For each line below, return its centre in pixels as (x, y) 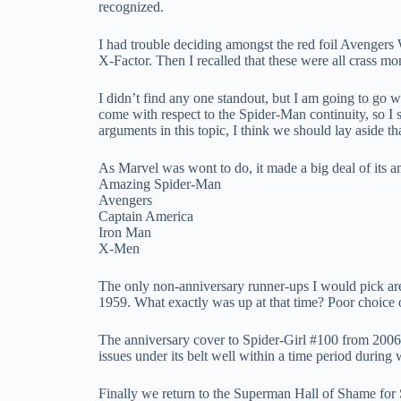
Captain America (146, 216)
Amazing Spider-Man (160, 183)
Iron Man (125, 232)
